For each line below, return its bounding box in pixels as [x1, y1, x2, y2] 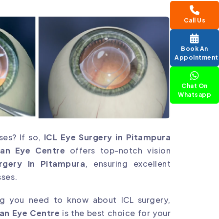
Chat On [181, 82, 208, 89]
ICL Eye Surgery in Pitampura [44, 132, 171, 143]
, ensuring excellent [85, 158, 171, 169]
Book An [181, 45, 208, 52]
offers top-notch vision [65, 145, 171, 156]
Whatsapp [178, 91, 211, 98]
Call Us [183, 17, 206, 24]
